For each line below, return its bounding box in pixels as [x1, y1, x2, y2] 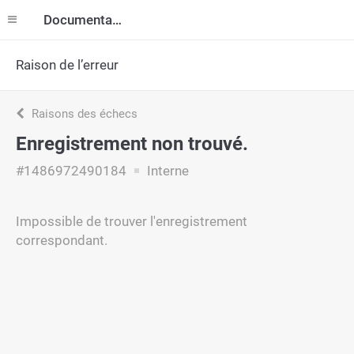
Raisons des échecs [28, 107, 137, 121]
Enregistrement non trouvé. [16, 133, 248, 155]
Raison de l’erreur [16, 57, 119, 73]
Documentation [112, 12, 122, 28]
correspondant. [16, 232, 107, 248]
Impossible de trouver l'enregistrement [16, 213, 247, 229]
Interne [144, 163, 189, 179]
